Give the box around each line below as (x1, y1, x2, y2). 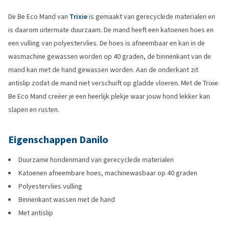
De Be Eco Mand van (8, 12, 70, 21)
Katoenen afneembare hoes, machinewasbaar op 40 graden (18, 168, 197, 178)
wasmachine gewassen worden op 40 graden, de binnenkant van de (8, 52, 211, 61)
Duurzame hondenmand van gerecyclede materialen (18, 155, 174, 165)
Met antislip (18, 208, 53, 218)
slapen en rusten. (8, 105, 59, 114)
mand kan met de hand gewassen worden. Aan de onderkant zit (8, 65, 198, 75)
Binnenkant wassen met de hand (18, 195, 115, 204)
